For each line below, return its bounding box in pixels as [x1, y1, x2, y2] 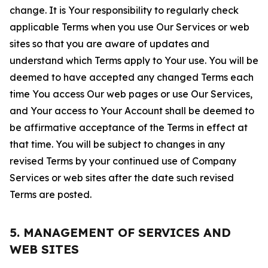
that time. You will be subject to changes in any [10, 138, 225, 150]
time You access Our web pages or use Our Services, [10, 88, 252, 100]
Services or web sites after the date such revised [10, 172, 234, 184]
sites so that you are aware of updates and [10, 38, 209, 50]
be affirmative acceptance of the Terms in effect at [10, 121, 248, 133]
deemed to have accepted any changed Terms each [10, 71, 254, 83]
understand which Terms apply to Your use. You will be [10, 54, 258, 66]
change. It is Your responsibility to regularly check [10, 4, 239, 16]
